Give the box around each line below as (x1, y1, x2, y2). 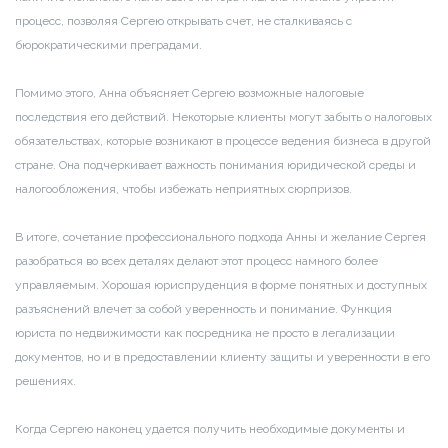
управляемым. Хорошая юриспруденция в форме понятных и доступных (15, 278, 427, 293)
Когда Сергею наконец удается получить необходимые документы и (15, 422, 405, 437)
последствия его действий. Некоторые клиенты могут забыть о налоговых (15, 110, 432, 125)
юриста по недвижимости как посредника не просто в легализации (15, 326, 395, 341)
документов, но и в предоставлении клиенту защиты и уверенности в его (15, 350, 430, 365)
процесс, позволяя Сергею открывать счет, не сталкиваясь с (15, 14, 352, 29)
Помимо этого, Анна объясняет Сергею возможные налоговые (15, 86, 364, 101)
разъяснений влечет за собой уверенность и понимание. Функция (15, 302, 392, 317)
